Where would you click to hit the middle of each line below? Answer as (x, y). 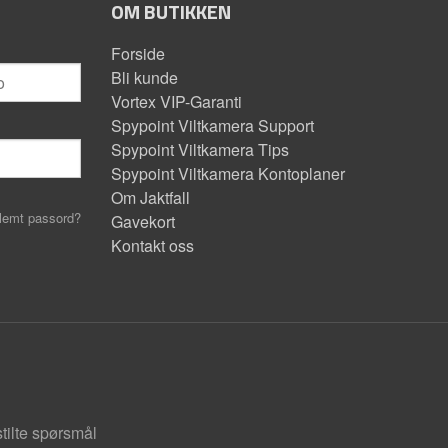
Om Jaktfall (150, 197)
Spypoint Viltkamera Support (212, 125)
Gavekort (143, 221)
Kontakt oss (152, 245)
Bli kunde (144, 77)
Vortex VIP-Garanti (176, 101)
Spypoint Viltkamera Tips (200, 149)
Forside (138, 53)
